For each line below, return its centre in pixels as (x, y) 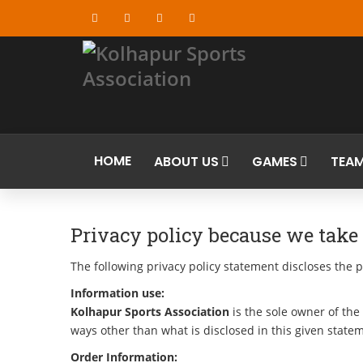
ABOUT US (186, 162)
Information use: (117, 293)
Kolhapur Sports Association (150, 312)
